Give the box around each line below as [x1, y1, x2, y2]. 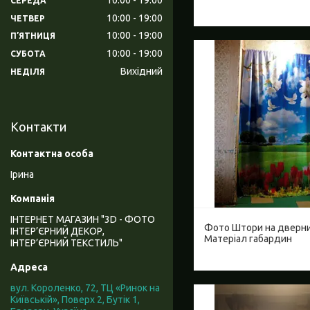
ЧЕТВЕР [10, 13, 45, 23]
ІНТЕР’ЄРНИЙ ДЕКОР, [10, 226, 104, 237]
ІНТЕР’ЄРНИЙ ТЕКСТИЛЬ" [10, 237, 122, 249]
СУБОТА [10, 49, 46, 59]
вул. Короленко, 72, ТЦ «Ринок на [10, 282, 160, 294]
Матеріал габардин [204, 233, 292, 245]
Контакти [10, 120, 66, 134]
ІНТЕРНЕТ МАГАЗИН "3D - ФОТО [10, 214, 155, 226]
